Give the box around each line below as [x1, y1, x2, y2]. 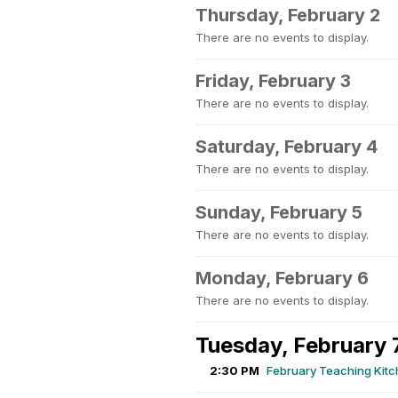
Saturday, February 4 [195, 136, 378, 157]
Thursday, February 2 [195, 4, 380, 26]
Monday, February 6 [195, 267, 369, 289]
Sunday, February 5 [195, 202, 362, 223]
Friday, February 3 [195, 70, 351, 92]
